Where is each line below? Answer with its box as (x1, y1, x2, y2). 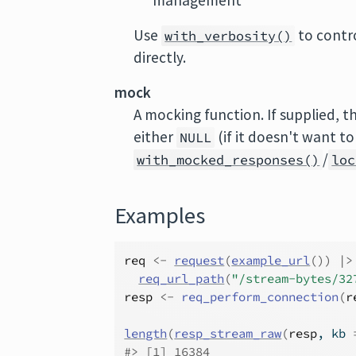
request (174, 253, 225, 268)
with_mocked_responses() (137, 151, 320, 168)
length (124, 326, 168, 341)
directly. (133, 48, 187, 67)
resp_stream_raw (174, 326, 282, 341)
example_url (231, 253, 311, 268)
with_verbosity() (164, 27, 292, 44)
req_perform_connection (181, 289, 339, 304)
